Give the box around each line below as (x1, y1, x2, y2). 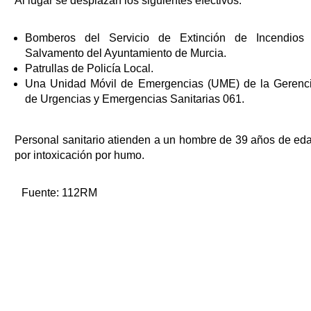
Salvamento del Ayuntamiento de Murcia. (25, 47, 226, 60)
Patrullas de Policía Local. (25, 62, 153, 75)
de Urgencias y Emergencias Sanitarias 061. (25, 93, 244, 106)
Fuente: (22, 187, 62, 199)
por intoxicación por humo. (15, 149, 144, 162)
